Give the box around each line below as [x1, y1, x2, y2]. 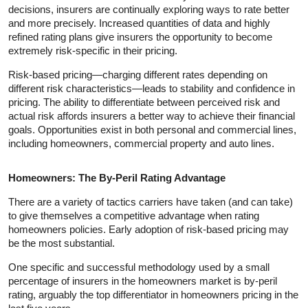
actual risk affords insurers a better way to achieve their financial [8, 109, 295, 122]
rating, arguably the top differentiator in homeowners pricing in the [8, 288, 298, 300]
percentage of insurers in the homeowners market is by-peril [8, 274, 277, 287]
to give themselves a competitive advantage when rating [8, 209, 259, 221]
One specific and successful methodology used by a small [8, 261, 269, 273]
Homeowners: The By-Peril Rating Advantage [8, 171, 225, 184]
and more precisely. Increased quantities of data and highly [8, 16, 270, 29]
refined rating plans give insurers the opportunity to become [8, 30, 272, 43]
